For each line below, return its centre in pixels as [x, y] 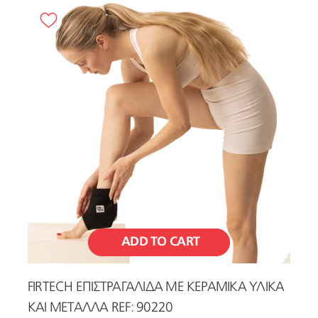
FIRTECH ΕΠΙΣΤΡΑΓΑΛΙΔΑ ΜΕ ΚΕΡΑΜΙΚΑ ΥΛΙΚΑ [156, 287]
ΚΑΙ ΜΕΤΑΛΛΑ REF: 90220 [100, 308]
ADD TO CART [161, 242]
